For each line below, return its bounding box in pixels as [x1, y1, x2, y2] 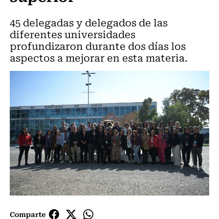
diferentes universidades [10, 26, 135, 42]
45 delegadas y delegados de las [10, 15, 168, 30]
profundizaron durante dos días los [10, 38, 186, 53]
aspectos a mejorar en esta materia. [10, 50, 188, 65]
